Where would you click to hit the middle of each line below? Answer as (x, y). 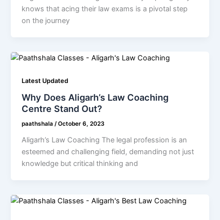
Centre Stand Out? (62, 109)
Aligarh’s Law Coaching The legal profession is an (105, 140)
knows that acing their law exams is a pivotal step (105, 9)
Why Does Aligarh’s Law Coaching (95, 97)
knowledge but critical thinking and (80, 164)
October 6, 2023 (82, 124)
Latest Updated (45, 81)
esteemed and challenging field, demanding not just (108, 152)
